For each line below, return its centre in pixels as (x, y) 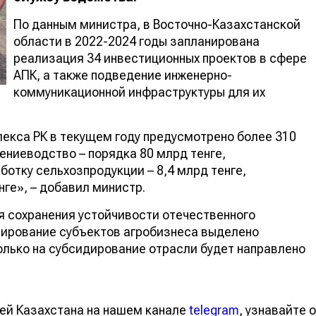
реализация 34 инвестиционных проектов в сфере (160, 58)
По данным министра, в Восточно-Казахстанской (157, 24)
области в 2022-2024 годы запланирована (136, 41)
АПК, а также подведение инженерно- (123, 75)
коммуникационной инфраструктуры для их (139, 92)
